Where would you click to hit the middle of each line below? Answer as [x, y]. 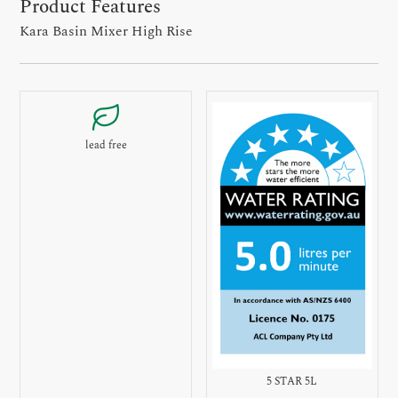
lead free [106, 145]
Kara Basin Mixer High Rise [107, 32]
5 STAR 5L [292, 381]
